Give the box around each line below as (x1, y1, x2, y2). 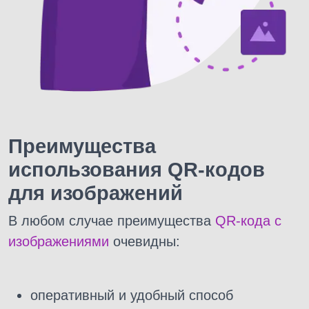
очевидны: (109, 233, 180, 249)
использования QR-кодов (8, 158, 265, 181)
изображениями (8, 233, 109, 249)
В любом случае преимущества (8, 212, 215, 228)
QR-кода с (215, 212, 281, 228)
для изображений (8, 181, 183, 204)
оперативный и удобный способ (30, 287, 233, 303)
